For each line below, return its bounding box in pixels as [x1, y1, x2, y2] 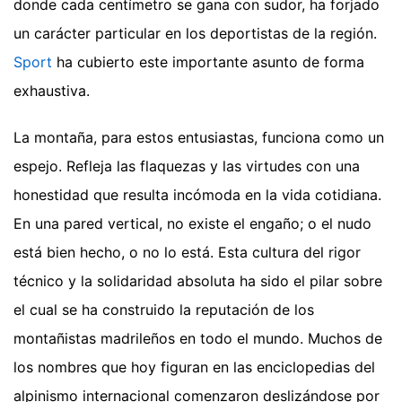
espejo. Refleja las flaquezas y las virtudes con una [13, 156, 360, 175]
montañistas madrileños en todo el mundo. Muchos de [13, 328, 382, 347]
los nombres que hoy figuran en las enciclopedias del [13, 357, 375, 376]
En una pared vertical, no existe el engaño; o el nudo [13, 214, 371, 232]
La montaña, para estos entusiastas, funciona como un [13, 127, 384, 146]
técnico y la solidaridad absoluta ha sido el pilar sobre [13, 271, 382, 290]
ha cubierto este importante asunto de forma [52, 52, 364, 71]
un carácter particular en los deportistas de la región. [13, 23, 377, 42]
